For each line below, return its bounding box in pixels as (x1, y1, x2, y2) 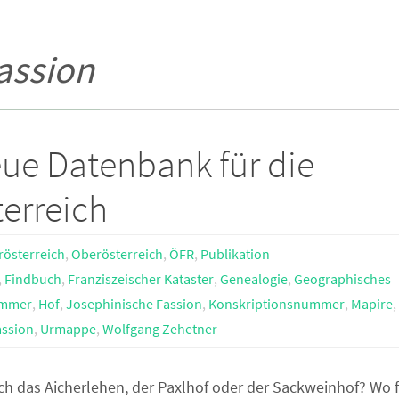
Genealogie (219, 270, 288, 289)
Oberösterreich (71, 245, 164, 264)
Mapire (351, 295, 393, 313)
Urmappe (40, 320, 96, 338)
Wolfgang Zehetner (102, 320, 217, 338)
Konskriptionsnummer (208, 295, 345, 313)
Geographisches (293, 270, 391, 289)
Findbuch (4, 270, 61, 289)
